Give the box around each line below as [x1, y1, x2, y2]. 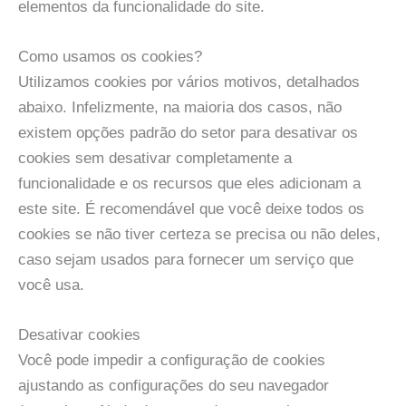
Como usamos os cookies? [18, 48, 202, 65]
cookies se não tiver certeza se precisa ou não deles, [18, 226, 381, 243]
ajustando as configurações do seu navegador [18, 377, 329, 395]
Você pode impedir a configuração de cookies [18, 352, 325, 370]
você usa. [18, 276, 84, 294]
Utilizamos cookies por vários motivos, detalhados [18, 73, 360, 91]
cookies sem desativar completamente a [18, 150, 292, 167]
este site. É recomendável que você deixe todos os [18, 200, 364, 217]
